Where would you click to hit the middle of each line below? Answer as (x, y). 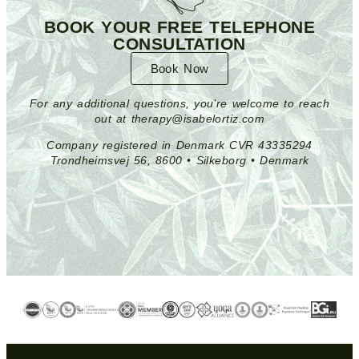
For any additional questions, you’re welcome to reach (179, 103)
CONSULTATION (179, 44)
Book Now (179, 69)
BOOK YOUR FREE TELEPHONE (179, 27)
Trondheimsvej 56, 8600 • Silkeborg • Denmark (179, 160)
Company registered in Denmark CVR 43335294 (179, 145)
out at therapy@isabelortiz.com (179, 119)
